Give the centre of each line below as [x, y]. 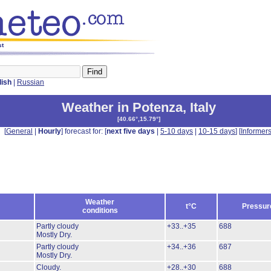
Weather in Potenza [122, 107]
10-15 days [217, 131]
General [19, 131]
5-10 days [177, 131]
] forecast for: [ [84, 131]
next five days [131, 131]
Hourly [50, 131]
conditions [100, 211]
